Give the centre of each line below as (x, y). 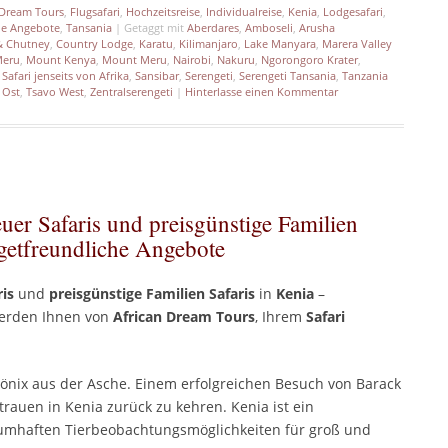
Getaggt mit (155, 28)
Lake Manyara (280, 44)
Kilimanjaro (208, 44)
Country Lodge (94, 44)
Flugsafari (95, 12)
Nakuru (236, 60)
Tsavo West (55, 92)
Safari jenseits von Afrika (65, 76)
